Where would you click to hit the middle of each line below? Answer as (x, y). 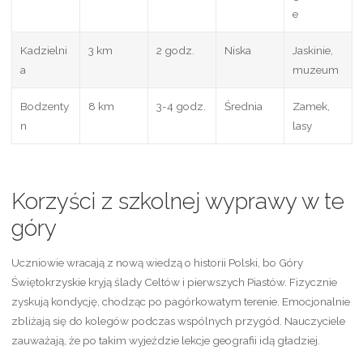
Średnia (243, 106)
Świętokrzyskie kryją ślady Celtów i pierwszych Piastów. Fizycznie (174, 282)
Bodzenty (44, 106)
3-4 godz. (181, 106)
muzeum (315, 69)
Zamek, (311, 106)
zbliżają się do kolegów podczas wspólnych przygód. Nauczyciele (178, 321)
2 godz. (175, 50)
